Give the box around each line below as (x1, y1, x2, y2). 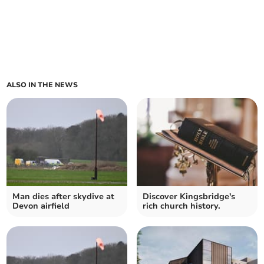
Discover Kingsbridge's (143, 191, 235, 202)
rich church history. (143, 200, 220, 212)
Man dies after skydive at (12, 191, 115, 202)
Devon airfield (12, 200, 70, 212)
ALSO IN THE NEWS (6, 80, 78, 90)
